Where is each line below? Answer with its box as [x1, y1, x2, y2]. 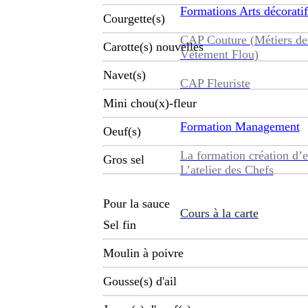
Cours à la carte [179, 206, 258, 220]
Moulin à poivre [103, 246, 184, 261]
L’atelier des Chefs [179, 162, 274, 177]
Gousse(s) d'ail [103, 274, 177, 289]
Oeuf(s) [103, 124, 141, 139]
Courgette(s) [103, 12, 165, 26]
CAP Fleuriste [179, 76, 250, 90]
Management [234, 119, 300, 133]
